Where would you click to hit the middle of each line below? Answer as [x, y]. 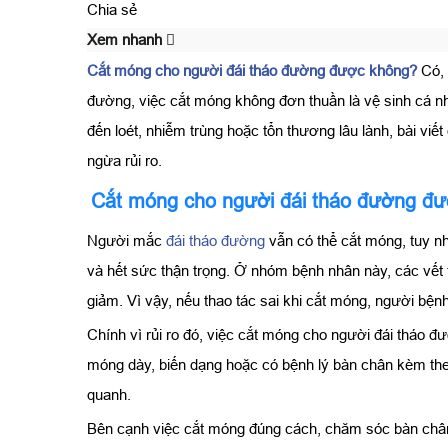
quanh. [109, 394]
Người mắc [126, 240]
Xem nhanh [126, 39]
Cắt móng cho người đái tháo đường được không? [252, 70]
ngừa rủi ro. [124, 160]
